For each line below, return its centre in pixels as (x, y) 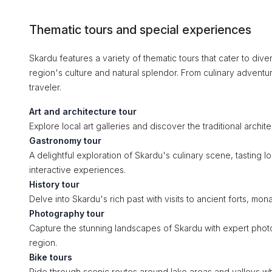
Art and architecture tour (83, 111)
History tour (54, 184)
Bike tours (51, 257)
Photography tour (67, 213)
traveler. (45, 87)
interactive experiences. (77, 170)
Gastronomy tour (65, 141)
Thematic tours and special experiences (140, 30)
